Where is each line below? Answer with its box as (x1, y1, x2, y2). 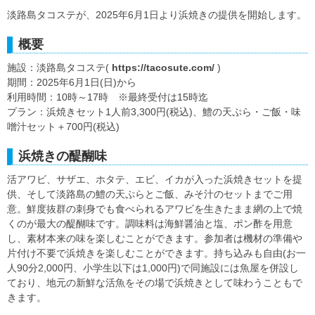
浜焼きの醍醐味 (18, 149, 107, 164)
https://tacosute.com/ (112, 62, 214, 74)
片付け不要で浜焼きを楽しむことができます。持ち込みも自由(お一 (7, 247, 306, 259)
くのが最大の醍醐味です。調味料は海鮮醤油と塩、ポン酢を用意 (7, 218, 292, 230)
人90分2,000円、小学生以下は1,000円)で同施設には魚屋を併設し (7, 262, 299, 274)
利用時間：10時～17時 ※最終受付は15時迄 (7, 91, 208, 103)
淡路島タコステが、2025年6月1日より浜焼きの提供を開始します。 (7, 9, 307, 21)
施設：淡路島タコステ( (7, 62, 112, 74)
